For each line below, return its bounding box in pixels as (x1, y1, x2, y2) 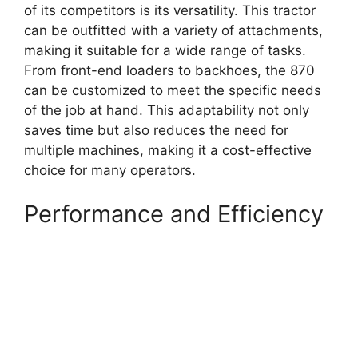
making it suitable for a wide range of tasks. (24, 42, 306, 58)
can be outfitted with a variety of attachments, (24, 22, 323, 38)
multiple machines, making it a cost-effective (24, 141, 312, 158)
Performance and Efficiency (24, 200, 324, 229)
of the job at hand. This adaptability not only (24, 101, 309, 118)
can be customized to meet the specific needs (24, 82, 321, 98)
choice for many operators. (24, 161, 196, 178)
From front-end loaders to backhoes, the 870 (24, 62, 315, 78)
